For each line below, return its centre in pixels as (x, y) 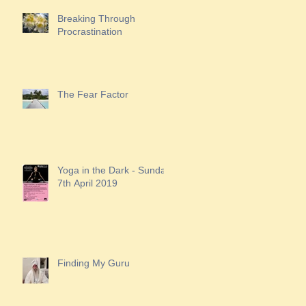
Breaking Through (96, 18)
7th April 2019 (87, 183)
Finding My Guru (94, 263)
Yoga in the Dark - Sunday (114, 170)
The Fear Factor (93, 94)
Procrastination (90, 31)
